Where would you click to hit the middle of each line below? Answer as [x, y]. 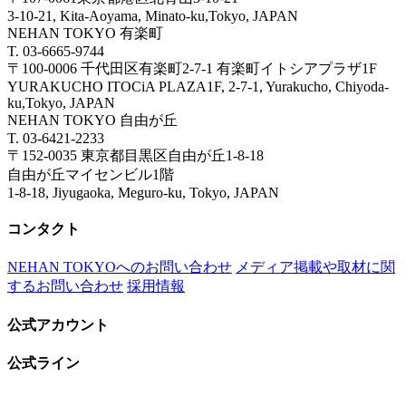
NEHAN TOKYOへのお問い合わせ [120, 267]
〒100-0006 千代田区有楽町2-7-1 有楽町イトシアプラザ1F [192, 68]
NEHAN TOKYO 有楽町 [85, 33]
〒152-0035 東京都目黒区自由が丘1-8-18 [135, 155]
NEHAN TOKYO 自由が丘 [92, 120]
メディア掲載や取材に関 [315, 267]
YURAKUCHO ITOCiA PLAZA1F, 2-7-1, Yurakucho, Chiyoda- [198, 86]
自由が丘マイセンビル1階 [91, 174]
